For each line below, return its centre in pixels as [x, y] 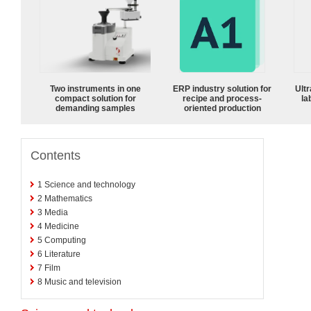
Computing [65, 240]
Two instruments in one [95, 89]
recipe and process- [222, 98]
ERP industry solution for [222, 89]
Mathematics [68, 198]
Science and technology [90, 184]
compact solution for [95, 98]
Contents [56, 155]
